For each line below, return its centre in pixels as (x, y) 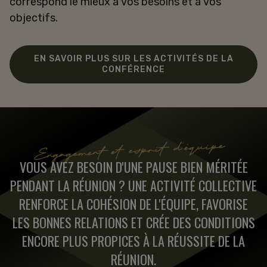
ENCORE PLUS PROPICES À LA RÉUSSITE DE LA (133, 240)
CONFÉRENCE (133, 69)
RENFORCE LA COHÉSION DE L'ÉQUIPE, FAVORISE (133, 203)
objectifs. (35, 18)
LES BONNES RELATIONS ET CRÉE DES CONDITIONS (133, 222)
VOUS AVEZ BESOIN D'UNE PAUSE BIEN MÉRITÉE (133, 166)
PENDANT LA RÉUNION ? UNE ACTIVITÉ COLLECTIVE (133, 185)
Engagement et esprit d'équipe (133, 148)
